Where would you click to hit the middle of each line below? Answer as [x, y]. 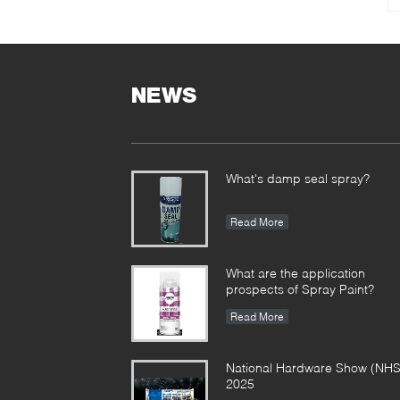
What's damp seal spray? [298, 178]
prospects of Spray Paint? [300, 289]
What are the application [296, 273]
